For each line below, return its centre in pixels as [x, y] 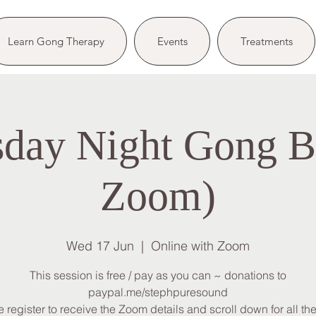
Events [172, 41]
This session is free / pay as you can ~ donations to [158, 275]
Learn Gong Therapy [56, 41]
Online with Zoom [200, 246]
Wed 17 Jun [100, 246]
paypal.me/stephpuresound [158, 292]
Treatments [266, 41]
